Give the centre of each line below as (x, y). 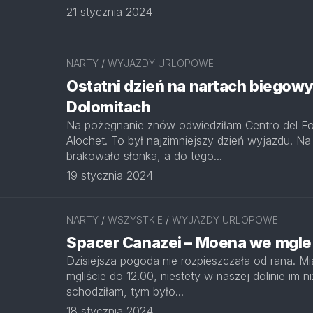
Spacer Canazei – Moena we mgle (189, 242)
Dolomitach (109, 107)
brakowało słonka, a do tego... (144, 156)
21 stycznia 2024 (109, 12)
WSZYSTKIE (135, 220)
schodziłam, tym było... (125, 291)
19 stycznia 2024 (110, 175)
